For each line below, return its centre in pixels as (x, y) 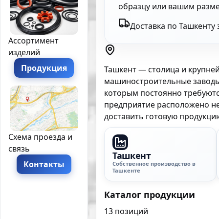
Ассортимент (33, 40)
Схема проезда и (40, 137)
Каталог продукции (150, 194)
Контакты (44, 164)
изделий (24, 52)
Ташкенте (126, 170)
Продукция (44, 68)
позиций (131, 211)
